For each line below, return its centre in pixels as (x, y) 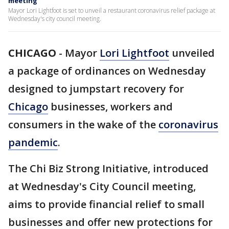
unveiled (192, 53)
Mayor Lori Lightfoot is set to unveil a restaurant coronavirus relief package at (112, 10)
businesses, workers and (110, 107)
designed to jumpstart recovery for (96, 89)
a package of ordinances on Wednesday (107, 71)
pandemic (33, 142)
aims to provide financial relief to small (106, 204)
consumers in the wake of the (83, 124)
